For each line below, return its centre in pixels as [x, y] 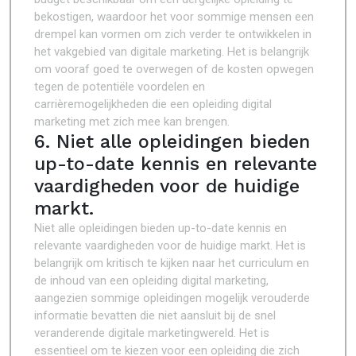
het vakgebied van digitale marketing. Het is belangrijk [172, 52]
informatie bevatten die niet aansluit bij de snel [155, 315]
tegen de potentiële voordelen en [120, 87]
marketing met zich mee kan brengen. [132, 122]
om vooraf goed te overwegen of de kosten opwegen [174, 69]
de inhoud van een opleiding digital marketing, [151, 281]
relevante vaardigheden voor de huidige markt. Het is [170, 246]
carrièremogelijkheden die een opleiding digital [153, 104]
